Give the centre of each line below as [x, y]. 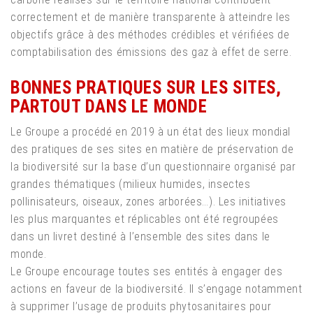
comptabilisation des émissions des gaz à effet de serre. [151, 52]
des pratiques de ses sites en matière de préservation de [152, 150]
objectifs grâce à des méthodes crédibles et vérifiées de [150, 35]
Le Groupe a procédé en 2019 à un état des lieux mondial [151, 132]
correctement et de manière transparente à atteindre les [151, 17]
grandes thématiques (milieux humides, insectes [131, 184]
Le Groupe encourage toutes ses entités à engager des [147, 272]
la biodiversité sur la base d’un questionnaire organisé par [153, 167]
